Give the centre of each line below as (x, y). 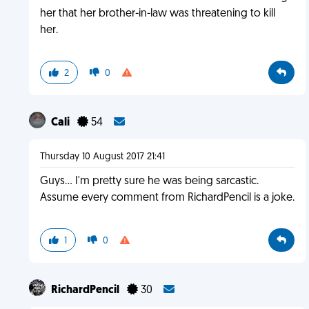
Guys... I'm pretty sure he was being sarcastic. (149, 181)
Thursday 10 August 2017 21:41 (102, 157)
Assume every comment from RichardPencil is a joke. (167, 198)
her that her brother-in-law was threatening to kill (157, 14)
